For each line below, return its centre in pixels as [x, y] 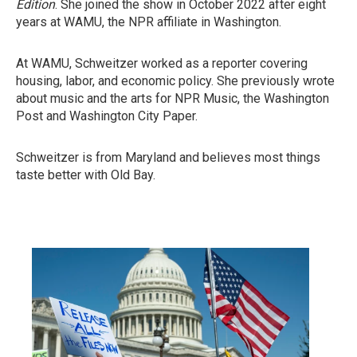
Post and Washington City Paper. [107, 116]
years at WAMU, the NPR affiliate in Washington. [149, 22]
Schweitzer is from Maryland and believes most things [168, 157]
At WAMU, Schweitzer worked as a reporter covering [162, 63]
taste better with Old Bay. [86, 175]
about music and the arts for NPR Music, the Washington [173, 98]
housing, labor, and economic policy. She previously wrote [175, 81]
